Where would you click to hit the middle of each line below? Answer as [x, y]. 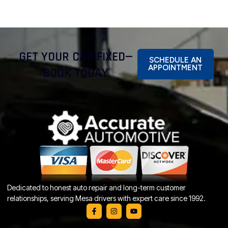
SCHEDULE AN [176, 60]
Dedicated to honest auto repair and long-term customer [96, 188]
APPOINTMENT [176, 67]
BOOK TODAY [76, 73]
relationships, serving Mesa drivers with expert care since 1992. [106, 198]
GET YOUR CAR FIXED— [76, 57]
